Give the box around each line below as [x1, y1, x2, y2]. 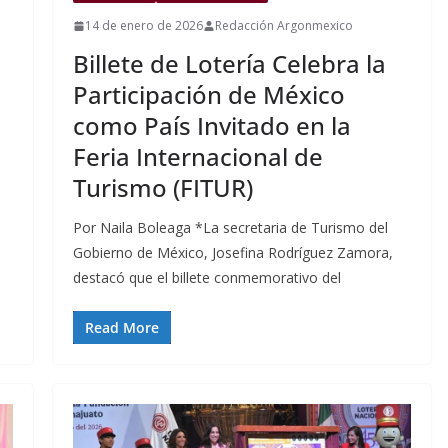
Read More [84, 318, 159, 338]
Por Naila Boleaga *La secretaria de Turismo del [72, 218, 388, 238]
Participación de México [72, 78, 345, 112]
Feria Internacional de [72, 140, 323, 174]
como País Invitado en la [72, 109, 351, 143]
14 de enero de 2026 [84, 17, 203, 35]
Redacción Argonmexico [214, 17, 353, 35]
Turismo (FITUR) [72, 171, 253, 205]
